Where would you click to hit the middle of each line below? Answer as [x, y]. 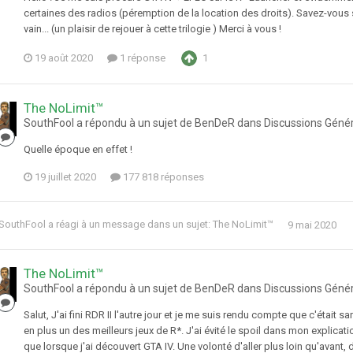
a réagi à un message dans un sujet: [129, 225]
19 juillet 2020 [65, 177]
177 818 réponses [162, 177]
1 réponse [141, 58]
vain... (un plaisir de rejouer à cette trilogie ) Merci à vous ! [152, 29]
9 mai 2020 [312, 225]
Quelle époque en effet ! [78, 150]
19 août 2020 [64, 58]
